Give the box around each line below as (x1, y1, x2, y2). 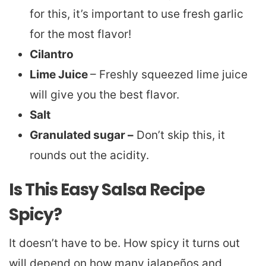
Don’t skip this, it (134, 128, 225, 142)
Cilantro (30, 47, 74, 61)
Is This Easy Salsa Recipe (9, 178, 205, 201)
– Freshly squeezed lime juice (90, 67, 248, 81)
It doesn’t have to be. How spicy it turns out (9, 236, 240, 250)
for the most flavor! (30, 27, 131, 41)
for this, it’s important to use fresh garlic (30, 7, 243, 21)
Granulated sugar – (30, 128, 134, 142)
